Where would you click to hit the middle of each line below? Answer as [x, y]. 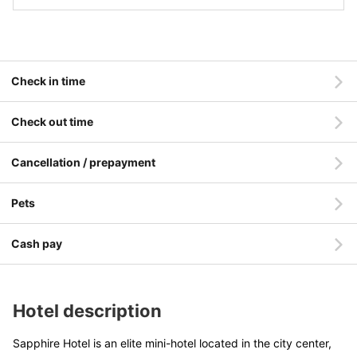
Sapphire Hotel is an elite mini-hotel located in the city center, [172, 343]
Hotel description [87, 311]
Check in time [48, 81]
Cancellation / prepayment [83, 162]
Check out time [52, 122]
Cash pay [37, 243]
